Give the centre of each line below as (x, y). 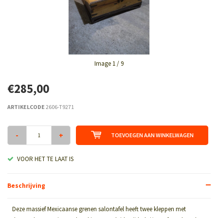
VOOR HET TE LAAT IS (45, 159)
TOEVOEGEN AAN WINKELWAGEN (152, 135)
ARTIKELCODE (26, 107)
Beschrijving (26, 185)
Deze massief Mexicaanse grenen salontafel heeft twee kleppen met (99, 209)
